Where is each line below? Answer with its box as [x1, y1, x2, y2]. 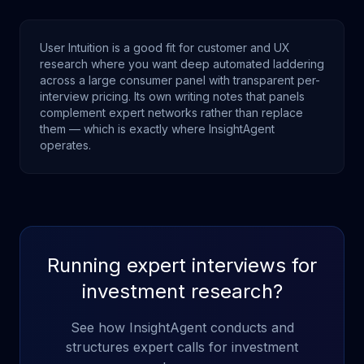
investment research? [81, 279, 283, 303]
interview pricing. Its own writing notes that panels [40, 89, 305, 103]
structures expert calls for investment [66, 339, 298, 355]
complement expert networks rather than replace [40, 106, 303, 119]
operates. [40, 138, 91, 152]
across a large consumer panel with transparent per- [40, 73, 320, 87]
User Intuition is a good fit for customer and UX [40, 41, 290, 54]
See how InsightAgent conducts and [70, 319, 294, 336]
